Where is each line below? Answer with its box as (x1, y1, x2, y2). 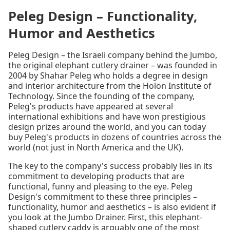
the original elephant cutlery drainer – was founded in (8, 59, 217, 71)
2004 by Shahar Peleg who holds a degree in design (8, 69, 208, 81)
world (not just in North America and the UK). (8, 141, 183, 153)
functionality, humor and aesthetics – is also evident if (8, 201, 216, 213)
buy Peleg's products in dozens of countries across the (8, 131, 221, 143)
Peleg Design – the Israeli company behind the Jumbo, (8, 49, 217, 61)
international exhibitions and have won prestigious (8, 110, 206, 122)
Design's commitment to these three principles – (8, 190, 197, 202)
